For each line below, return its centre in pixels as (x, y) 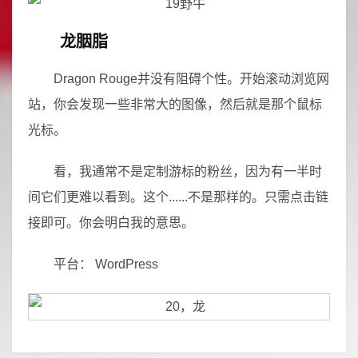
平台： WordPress (106, 264)
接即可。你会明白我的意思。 (111, 223)
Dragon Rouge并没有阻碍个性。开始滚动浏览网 (191, 79)
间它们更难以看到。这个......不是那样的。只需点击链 (178, 197)
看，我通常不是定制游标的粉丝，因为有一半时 (188, 171)
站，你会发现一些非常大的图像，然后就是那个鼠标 (175, 104)
